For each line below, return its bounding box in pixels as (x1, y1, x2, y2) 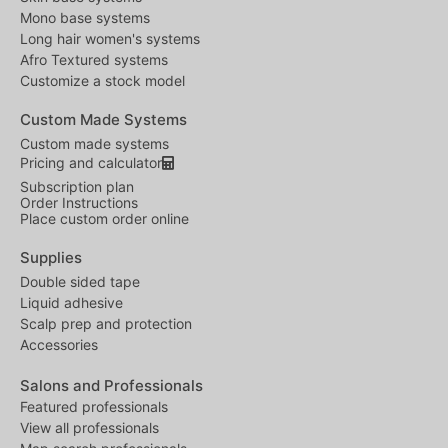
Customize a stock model (20, 72, 185, 90)
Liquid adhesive (20, 294, 123, 312)
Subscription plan (20, 178, 134, 196)
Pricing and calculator (20, 154, 162, 172)
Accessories (20, 336, 98, 354)
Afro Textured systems (20, 51, 168, 69)
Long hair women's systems (20, 30, 200, 48)
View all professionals (20, 419, 159, 437)
